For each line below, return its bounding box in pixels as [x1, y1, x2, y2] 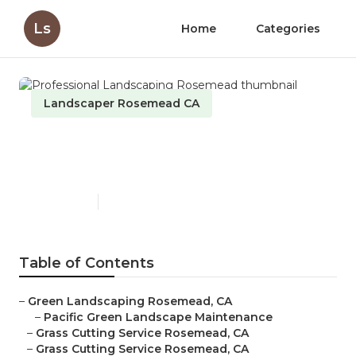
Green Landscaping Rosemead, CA [28, 294, 232, 309]
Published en [31, 195, 90, 208]
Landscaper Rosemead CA [44, 96, 199, 110]
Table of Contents [19, 254, 154, 273]
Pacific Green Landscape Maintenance [44, 310, 273, 325]
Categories [256, 21, 320, 36]
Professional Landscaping [31, 131, 292, 155]
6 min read [106, 195, 156, 208]
